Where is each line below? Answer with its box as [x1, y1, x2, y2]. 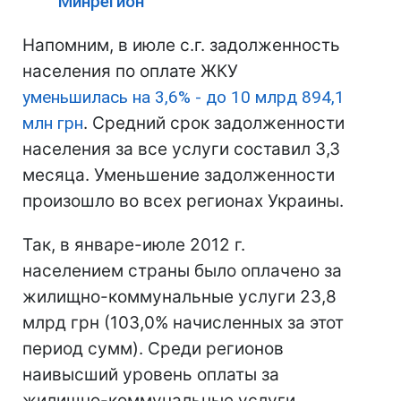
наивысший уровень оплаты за [22, 364, 279, 385]
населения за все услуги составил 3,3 [22, 139, 340, 159]
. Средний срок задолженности [83, 113, 345, 133]
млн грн [22, 113, 83, 133]
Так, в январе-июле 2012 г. [22, 235, 245, 255]
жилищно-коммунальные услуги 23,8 [22, 286, 337, 307]
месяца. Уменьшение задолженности [22, 165, 335, 185]
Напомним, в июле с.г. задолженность [22, 35, 340, 55]
